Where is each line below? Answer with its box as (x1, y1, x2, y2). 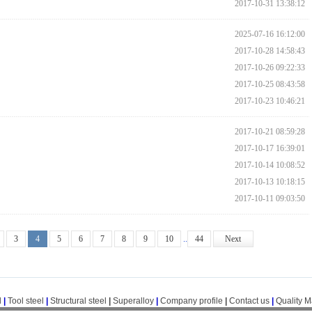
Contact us (228, 296, 270, 306)
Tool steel (7, 296, 44, 306)
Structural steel (49, 296, 107, 306)
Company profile (159, 296, 225, 306)
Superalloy (112, 296, 154, 306)
